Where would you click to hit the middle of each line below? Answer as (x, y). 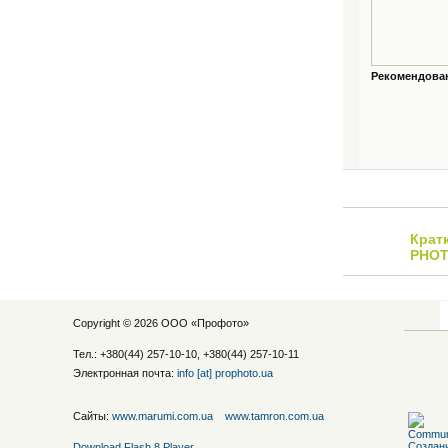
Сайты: (92, 416)
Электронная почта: (125, 373)
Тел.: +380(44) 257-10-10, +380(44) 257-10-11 (186, 354)
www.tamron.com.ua (274, 416)
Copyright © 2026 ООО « (135, 323)
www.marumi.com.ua (162, 416)
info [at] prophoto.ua (225, 373)
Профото (220, 323)
